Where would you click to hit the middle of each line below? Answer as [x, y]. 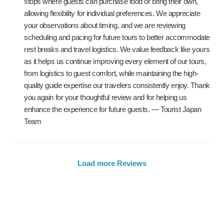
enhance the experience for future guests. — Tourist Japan [113, 109]
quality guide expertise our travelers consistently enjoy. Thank [117, 85]
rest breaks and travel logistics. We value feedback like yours [117, 49]
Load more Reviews [112, 163]
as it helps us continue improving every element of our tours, [115, 61]
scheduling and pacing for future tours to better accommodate [117, 37]
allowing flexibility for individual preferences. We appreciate [112, 13]
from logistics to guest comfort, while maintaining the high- [111, 73]
